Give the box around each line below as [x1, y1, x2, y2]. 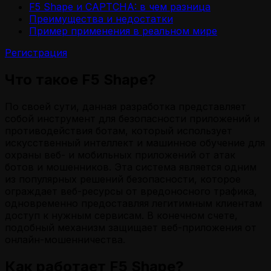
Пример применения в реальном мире [29, 24, 217, 37]
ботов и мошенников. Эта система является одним [5, 160, 256, 173]
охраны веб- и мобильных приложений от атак [5, 148, 235, 161]
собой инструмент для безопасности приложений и [5, 112, 260, 125]
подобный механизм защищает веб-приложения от [5, 221, 256, 233]
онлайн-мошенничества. [5, 233, 125, 246]
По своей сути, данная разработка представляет [5, 100, 246, 113]
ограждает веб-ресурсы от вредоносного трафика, [5, 184, 257, 197]
